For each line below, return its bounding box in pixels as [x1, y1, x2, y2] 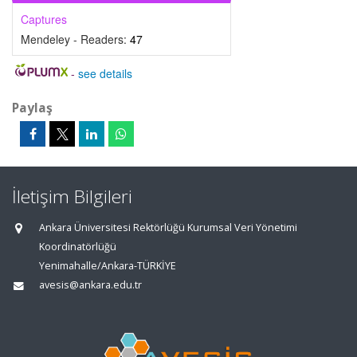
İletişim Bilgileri [12, 184, 132, 209]
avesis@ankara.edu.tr [39, 278, 142, 292]
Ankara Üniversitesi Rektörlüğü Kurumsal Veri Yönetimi [39, 221, 297, 234]
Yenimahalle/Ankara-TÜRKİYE [39, 259, 176, 273]
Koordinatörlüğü [39, 240, 116, 253]
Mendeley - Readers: [21, 31, 130, 47]
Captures [21, 11, 67, 27]
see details [77, 65, 132, 81]
